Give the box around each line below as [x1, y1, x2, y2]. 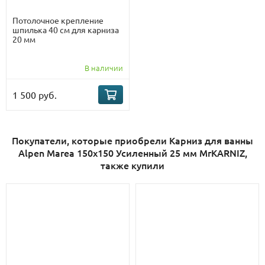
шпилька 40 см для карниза [12, 24, 119, 35]
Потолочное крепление [12, 15, 104, 26]
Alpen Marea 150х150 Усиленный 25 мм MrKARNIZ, [18, 146, 247, 160]
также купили [101, 159, 164, 172]
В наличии [85, 62, 123, 74]
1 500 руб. [12, 89, 57, 101]
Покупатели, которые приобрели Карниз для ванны [12, 134, 253, 147]
